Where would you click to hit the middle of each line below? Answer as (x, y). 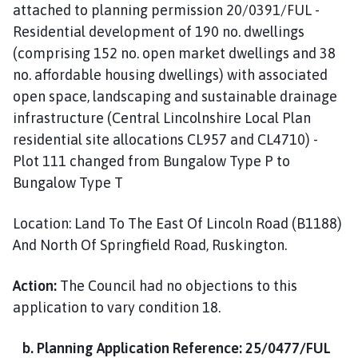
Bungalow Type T (68, 182)
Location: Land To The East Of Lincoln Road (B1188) (177, 223)
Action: (35, 285)
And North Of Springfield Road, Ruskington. (150, 245)
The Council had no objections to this (177, 285)
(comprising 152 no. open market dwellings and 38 (174, 53)
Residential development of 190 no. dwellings (159, 31)
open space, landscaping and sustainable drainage (175, 96)
